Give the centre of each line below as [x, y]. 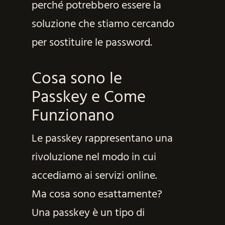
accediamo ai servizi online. [94, 176]
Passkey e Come [88, 97]
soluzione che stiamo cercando [103, 24]
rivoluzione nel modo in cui [94, 157]
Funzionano [73, 116]
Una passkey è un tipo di [88, 213]
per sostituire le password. [92, 43]
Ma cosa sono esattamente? [97, 194]
